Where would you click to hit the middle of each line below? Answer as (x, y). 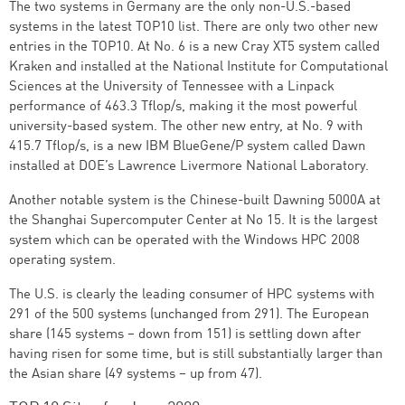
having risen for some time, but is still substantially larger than (196, 355)
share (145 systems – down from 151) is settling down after (185, 335)
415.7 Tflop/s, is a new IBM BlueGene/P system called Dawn (187, 147)
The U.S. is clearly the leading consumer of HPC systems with (192, 295)
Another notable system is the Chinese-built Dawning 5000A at (195, 201)
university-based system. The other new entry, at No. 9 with (186, 127)
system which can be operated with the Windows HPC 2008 (184, 241)
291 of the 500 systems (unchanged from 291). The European (189, 315)
